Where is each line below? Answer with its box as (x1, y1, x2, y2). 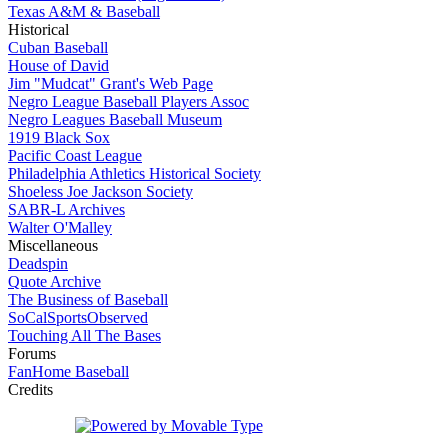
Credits (8, 381, 53, 398)
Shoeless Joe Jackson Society (8, 183, 193, 200)
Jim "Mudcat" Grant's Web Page (8, 75, 213, 92)
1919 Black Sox (8, 129, 110, 146)
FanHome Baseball (8, 363, 129, 380)
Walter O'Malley (8, 219, 112, 236)
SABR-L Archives (8, 201, 125, 218)
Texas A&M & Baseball (8, 3, 160, 20)
